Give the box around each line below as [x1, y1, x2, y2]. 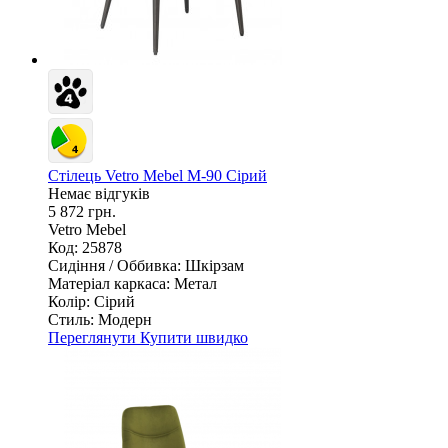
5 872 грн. [48, 202, 116, 220]
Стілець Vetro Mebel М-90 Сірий [48, 166, 267, 184]
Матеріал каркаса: [48, 274, 170, 292]
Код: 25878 [48, 238, 122, 256]
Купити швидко [140, 328, 248, 346]
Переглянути [48, 328, 140, 346]
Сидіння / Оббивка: [48, 256, 181, 274]
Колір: [48, 292, 90, 310]
